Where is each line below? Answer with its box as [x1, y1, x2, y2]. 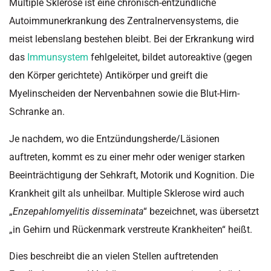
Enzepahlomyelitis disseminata [13, 205, 143, 217]
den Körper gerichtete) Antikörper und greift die [9, 70, 207, 82]
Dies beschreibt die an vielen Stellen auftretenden [9, 250, 218, 262]
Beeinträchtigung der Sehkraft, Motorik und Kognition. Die [9, 169, 254, 181]
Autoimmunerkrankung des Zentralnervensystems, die [9, 15, 238, 27]
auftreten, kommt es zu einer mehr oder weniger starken [9, 151, 245, 163]
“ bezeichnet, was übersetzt [143, 205, 259, 217]
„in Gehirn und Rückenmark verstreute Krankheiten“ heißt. [9, 223, 252, 235]
